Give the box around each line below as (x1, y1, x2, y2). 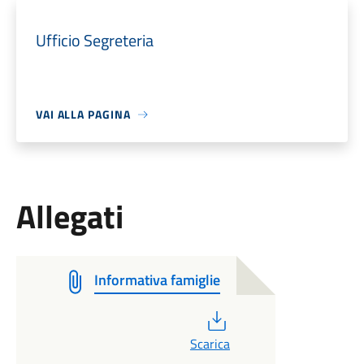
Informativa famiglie (93, 269, 220, 291)
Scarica (189, 334, 230, 353)
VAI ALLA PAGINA (35, 106, 131, 123)
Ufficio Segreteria (35, 28, 154, 53)
